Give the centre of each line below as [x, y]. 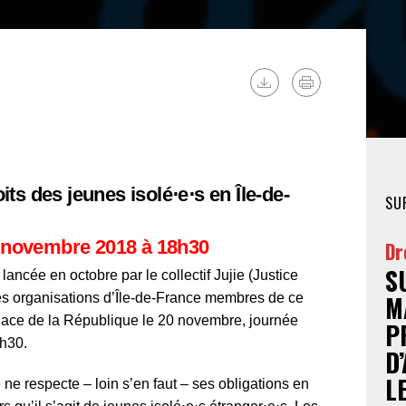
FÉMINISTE [111, 41]
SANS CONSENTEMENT [140, 110]
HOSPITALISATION [140, 92]
